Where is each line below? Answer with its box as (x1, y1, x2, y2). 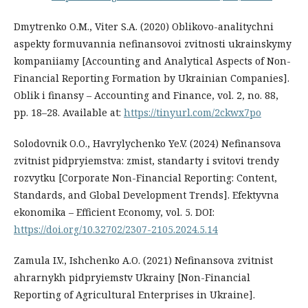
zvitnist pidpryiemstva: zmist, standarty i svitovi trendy (14, 153, 279, 167)
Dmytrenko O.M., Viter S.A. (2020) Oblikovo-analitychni (14, 19, 274, 33)
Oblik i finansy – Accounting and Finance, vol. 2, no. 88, (14, 88, 278, 102)
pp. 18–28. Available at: (14, 105, 124, 119)
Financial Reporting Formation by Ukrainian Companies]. (14, 71, 289, 85)
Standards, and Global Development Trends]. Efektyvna (14, 188, 279, 201)
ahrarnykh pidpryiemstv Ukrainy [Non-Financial (14, 270, 250, 284)
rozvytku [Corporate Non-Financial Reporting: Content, (14, 170, 277, 184)
